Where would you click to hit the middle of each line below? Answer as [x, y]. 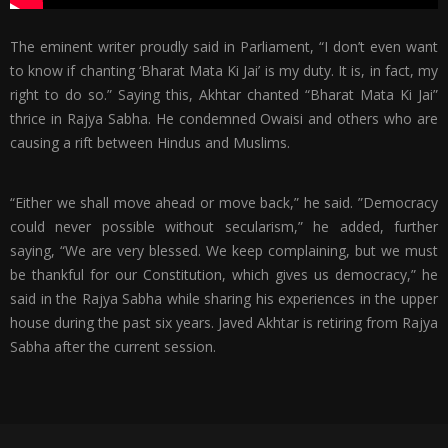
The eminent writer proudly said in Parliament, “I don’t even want [224, 46]
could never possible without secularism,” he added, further [224, 226]
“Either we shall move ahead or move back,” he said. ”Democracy [224, 202]
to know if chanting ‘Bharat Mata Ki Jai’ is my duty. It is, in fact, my [224, 70]
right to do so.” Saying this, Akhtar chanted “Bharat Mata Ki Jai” [224, 94]
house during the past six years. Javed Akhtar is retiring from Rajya [224, 322]
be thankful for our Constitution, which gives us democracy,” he [224, 274]
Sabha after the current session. [113, 346]
